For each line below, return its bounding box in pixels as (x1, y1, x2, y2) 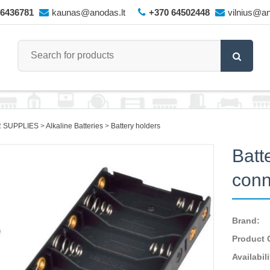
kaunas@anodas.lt (51, 7, 125, 17)
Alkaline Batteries (45, 122, 103, 130)
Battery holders (110, 122, 160, 130)
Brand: (232, 216, 260, 225)
